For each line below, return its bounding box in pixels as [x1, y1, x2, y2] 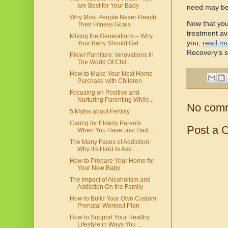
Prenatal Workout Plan [77, 202, 139, 210]
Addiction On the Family [77, 183, 143, 191]
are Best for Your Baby [77, 2, 139, 10]
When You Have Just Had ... [77, 127, 154, 134]
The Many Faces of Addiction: [69, 138, 151, 146]
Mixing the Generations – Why [69, 33, 153, 40]
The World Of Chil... [77, 59, 131, 66]
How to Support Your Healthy [69, 214, 150, 221]
